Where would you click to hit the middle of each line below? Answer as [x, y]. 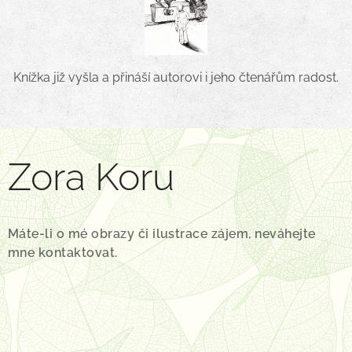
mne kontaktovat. [63, 253]
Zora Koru [91, 177]
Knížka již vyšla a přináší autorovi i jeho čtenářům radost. [176, 78]
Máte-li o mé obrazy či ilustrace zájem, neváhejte [162, 234]
